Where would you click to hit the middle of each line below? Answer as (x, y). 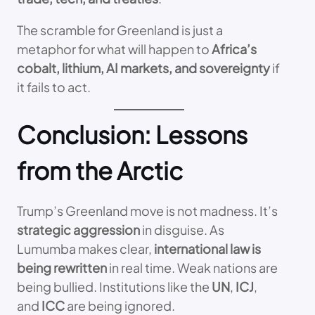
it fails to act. (54, 86)
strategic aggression (78, 229)
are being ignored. (120, 305)
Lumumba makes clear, (85, 248)
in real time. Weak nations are (192, 267)
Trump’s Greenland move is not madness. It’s (147, 210)
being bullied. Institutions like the (114, 286)
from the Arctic (100, 170)
